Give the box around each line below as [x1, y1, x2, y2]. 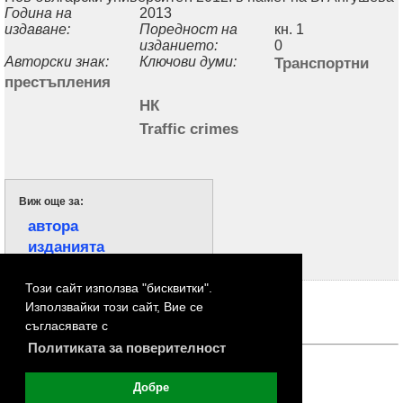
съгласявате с [25, 318, 108, 333]
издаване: [4, 21, 70, 37]
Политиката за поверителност [28, 339, 227, 355]
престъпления [4, 72, 111, 91]
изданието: [139, 37, 218, 53]
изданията [28, 237, 104, 255]
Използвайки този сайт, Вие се [25, 299, 203, 314]
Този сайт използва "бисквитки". [25, 280, 212, 295]
